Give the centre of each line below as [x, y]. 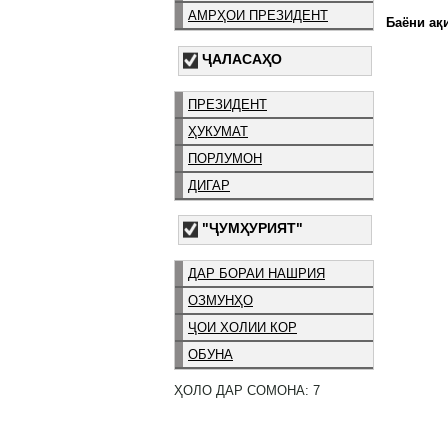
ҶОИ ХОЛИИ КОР [242, 328]
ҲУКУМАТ [218, 131]
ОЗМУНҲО [220, 301]
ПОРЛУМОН [225, 158]
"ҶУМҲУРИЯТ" [252, 228]
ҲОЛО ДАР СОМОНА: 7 [247, 390]
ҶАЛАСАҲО [242, 58]
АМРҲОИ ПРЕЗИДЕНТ [258, 15]
